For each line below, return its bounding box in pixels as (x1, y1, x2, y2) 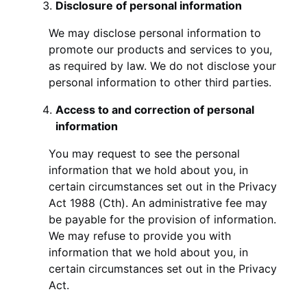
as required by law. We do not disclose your (49, 58, 276, 73)
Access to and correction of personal (56, 102, 254, 116)
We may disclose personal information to (49, 25, 261, 40)
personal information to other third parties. (49, 75, 271, 89)
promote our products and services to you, (49, 42, 272, 56)
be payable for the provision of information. (49, 212, 276, 226)
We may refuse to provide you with (49, 228, 231, 243)
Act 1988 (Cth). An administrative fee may (49, 195, 267, 210)
